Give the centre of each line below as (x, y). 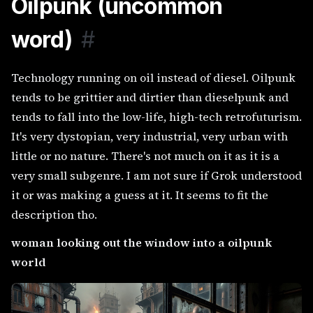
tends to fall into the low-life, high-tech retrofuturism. (156, 117)
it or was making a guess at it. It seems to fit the (140, 195)
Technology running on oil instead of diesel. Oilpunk (153, 78)
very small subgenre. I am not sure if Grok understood (156, 176)
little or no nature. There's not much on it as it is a (145, 156)
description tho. (54, 215)
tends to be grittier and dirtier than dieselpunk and (150, 97)
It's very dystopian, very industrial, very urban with (150, 137)
